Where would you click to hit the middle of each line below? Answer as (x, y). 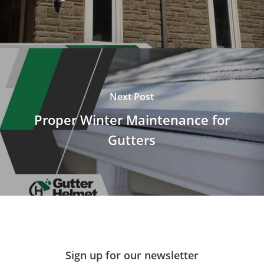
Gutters (132, 140)
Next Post (132, 97)
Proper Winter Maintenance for (132, 120)
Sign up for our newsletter (132, 255)
